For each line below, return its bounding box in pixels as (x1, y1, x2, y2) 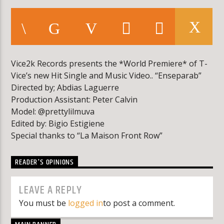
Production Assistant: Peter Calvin (11, 94, 138, 105)
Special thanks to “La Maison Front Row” (11, 130, 163, 141)
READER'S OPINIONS (15, 155, 74, 168)
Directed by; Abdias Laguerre (11, 82, 119, 93)
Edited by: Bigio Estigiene (11, 118, 105, 129)
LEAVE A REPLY (19, 181, 82, 199)
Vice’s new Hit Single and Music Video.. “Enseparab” (11, 70, 202, 81)
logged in (68, 197, 103, 209)
